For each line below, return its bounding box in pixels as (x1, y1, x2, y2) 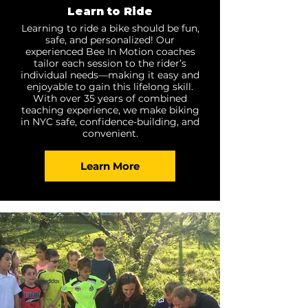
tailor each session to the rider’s (34, 57, 186, 69)
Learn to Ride (67, 5, 153, 18)
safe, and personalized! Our (45, 34, 175, 46)
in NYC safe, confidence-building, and (21, 115, 199, 128)
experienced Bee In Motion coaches (25, 45, 195, 58)
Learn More (80, 159, 140, 173)
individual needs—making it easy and (21, 69, 199, 81)
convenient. (82, 127, 138, 140)
